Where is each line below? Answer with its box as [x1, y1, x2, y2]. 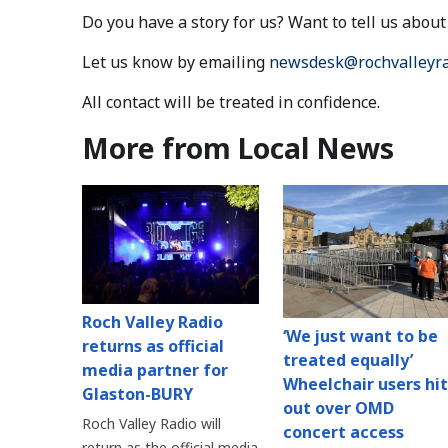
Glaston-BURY [82, 382, 193, 405]
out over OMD [282, 397, 394, 420]
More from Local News [82, 129, 394, 168]
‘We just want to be [282, 325, 438, 348]
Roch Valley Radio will [82, 413, 221, 433]
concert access [282, 421, 404, 444]
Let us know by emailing [82, 51, 269, 74]
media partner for [82, 358, 228, 381]
